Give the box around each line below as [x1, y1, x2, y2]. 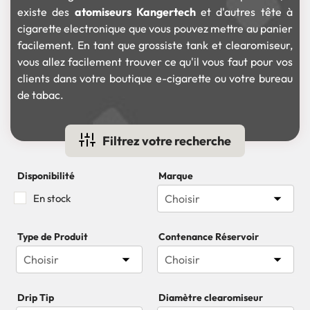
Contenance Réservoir [158, 230, 259, 243]
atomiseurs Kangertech [74, 5, 196, 19]
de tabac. [17, 88, 64, 102]
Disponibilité [17, 170, 75, 182]
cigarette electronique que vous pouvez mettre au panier [17, 21, 293, 35]
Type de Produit [17, 230, 88, 243]
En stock [33, 192, 71, 205]
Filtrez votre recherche [100, 133, 231, 149]
